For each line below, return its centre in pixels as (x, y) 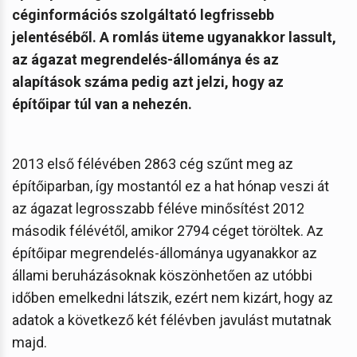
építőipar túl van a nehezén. (102, 104)
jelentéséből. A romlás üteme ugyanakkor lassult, (174, 37)
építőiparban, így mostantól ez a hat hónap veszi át (171, 186)
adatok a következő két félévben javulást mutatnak (172, 320)
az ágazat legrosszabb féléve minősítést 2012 (158, 208)
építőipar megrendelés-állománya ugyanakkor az (165, 253)
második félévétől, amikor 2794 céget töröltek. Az (168, 230)
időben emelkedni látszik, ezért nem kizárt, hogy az (173, 297)
